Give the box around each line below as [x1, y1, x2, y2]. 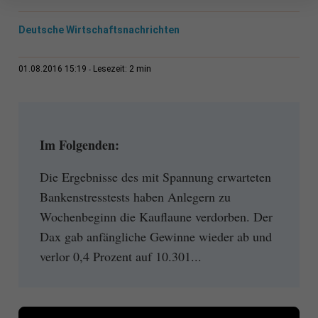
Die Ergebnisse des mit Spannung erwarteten [39, 168, 271, 185]
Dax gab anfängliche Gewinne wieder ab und [39, 227, 272, 245]
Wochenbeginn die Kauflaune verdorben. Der [39, 207, 273, 225]
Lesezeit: [92, 64, 129, 75]
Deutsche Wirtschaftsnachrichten [18, 24, 180, 36]
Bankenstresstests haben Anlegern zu [39, 187, 231, 205]
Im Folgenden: [39, 136, 119, 155]
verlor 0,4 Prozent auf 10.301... [39, 247, 202, 265]
